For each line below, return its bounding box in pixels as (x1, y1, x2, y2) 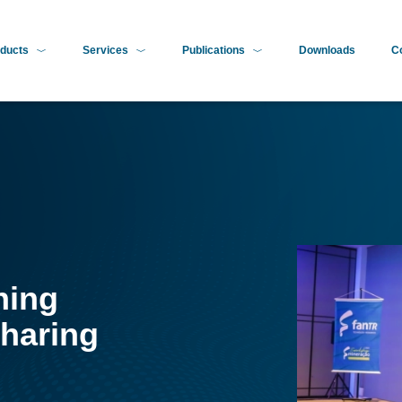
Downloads (298, 44, 355, 57)
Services (82, 44, 128, 57)
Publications (181, 44, 245, 57)
